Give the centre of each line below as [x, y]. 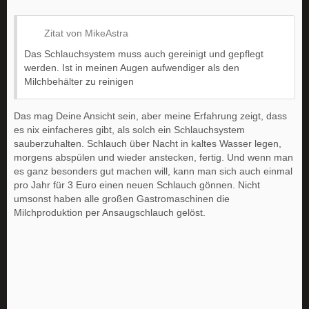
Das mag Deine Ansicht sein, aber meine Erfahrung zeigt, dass [150, 116]
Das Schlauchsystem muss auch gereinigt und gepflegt [144, 54]
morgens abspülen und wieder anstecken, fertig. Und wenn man [153, 158]
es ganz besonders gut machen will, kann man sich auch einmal [153, 171]
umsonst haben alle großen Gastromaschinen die [122, 199]
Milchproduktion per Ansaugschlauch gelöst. [110, 213]
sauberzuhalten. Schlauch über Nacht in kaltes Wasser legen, [148, 144]
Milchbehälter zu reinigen [79, 82]
